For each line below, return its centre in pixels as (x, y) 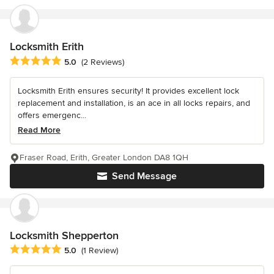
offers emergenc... (52, 115)
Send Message (144, 176)
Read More (39, 130)
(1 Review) (100, 250)
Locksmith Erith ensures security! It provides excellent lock (128, 91)
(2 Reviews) (103, 62)
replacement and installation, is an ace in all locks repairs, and (134, 103)
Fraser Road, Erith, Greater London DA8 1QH (104, 157)
